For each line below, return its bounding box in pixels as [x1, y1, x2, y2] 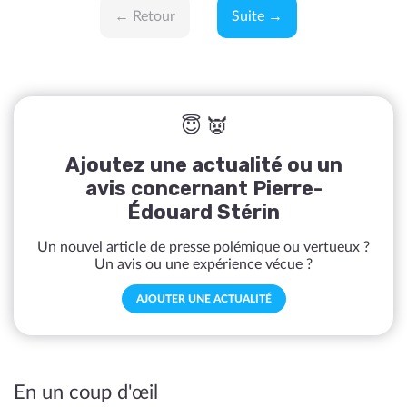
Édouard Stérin [127, 200, 280, 224]
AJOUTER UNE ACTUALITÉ [135, 293, 272, 304]
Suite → [232, 9, 283, 24]
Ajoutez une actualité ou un [65, 153, 342, 177]
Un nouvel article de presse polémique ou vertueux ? [37, 240, 370, 254]
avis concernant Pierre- [84, 176, 323, 201]
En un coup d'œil [14, 382, 158, 402]
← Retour [114, 9, 175, 24]
